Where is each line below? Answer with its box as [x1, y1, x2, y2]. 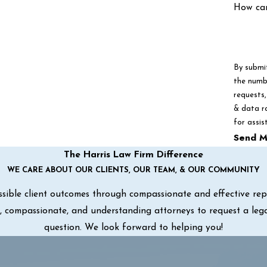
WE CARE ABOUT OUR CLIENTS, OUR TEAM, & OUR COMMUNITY [7, 166, 260, 174]
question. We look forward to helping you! [44, 223, 223, 233]
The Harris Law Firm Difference [64, 150, 203, 160]
